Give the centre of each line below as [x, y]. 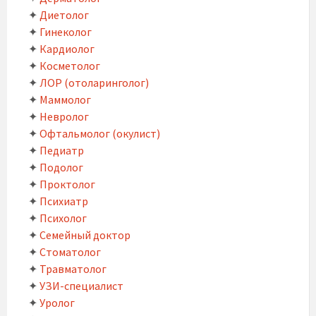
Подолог [61, 167]
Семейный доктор [85, 235]
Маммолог [65, 99]
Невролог [64, 116]
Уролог [57, 303]
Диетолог [64, 15]
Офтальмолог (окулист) [100, 133]
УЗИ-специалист [81, 286]
